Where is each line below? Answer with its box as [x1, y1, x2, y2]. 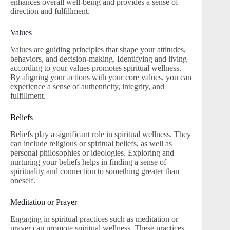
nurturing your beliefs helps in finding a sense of [10, 157, 166, 166]
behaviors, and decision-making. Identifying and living [10, 54, 187, 64]
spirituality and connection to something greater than [10, 166, 179, 176]
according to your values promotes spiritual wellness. [10, 64, 181, 73]
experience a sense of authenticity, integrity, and [10, 82, 164, 91]
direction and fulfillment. [10, 7, 90, 16]
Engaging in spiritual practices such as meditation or [10, 214, 178, 223]
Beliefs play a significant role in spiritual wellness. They [10, 129, 191, 139]
